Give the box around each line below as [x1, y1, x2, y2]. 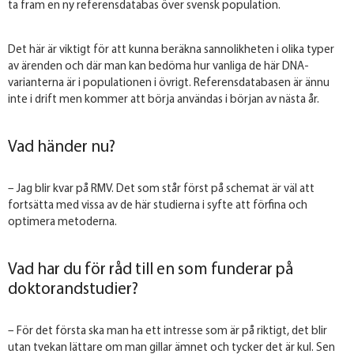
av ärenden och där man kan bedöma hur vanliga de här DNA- [8, 61, 309, 73]
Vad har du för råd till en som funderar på [8, 262, 293, 279]
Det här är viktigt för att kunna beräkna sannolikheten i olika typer [8, 44, 334, 56]
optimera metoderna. [8, 216, 117, 228]
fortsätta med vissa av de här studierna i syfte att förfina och [8, 199, 307, 212]
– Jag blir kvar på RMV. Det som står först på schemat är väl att [8, 183, 314, 195]
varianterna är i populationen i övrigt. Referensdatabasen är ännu [8, 77, 330, 89]
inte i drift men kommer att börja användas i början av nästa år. [8, 94, 319, 106]
